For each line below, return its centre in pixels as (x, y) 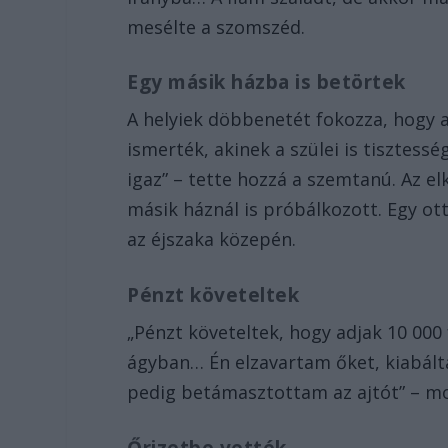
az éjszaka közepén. (212, 239)
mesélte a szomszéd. (219, 26)
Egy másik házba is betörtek (269, 82)
